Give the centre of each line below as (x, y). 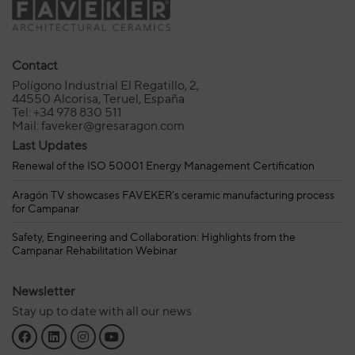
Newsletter (44, 291)
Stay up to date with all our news (102, 311)
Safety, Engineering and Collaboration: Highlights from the (154, 236)
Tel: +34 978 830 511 (67, 113)
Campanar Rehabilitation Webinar (95, 250)
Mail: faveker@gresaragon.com (98, 126)
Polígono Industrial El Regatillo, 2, (105, 86)
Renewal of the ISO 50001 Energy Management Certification (163, 166)
